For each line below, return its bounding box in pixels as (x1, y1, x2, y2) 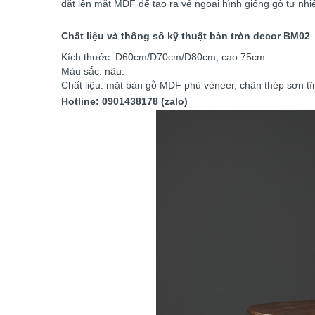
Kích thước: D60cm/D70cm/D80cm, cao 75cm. (61, 51, 268, 63)
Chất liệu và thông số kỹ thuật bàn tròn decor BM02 (61, 30, 310, 41)
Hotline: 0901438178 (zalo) (61, 95, 188, 107)
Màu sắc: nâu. (61, 65, 124, 77)
